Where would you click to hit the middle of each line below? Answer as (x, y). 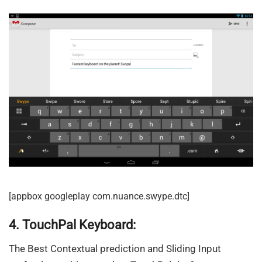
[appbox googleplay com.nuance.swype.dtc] (99, 196)
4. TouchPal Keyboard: (72, 225)
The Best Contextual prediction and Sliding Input (115, 249)
